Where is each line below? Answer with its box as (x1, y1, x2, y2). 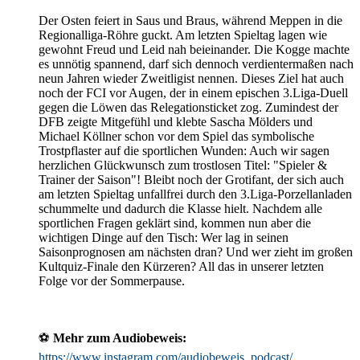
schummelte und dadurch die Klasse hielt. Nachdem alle (39, 201, 322, 215)
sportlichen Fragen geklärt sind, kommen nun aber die (39, 215, 311, 230)
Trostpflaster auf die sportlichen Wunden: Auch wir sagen (39, 143, 329, 157)
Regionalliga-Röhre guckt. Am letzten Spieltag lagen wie (39, 27, 327, 42)
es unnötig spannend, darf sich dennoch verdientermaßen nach (39, 56, 354, 71)
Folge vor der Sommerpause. (39, 273, 185, 288)
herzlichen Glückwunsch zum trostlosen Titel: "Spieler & (39, 157, 327, 172)
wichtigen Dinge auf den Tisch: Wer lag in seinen (39, 230, 288, 244)
